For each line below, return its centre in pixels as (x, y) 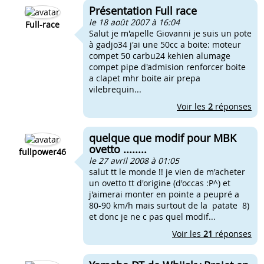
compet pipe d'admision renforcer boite (167, 67)
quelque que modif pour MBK (163, 138)
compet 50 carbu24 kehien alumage (160, 56)
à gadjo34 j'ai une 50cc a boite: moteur (165, 44)
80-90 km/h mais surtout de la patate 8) (169, 205)
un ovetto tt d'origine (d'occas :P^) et (160, 183)
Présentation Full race (143, 11)
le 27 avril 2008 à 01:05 (134, 161)
